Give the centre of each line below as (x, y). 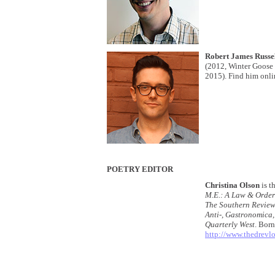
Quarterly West (230, 224)
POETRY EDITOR (140, 169)
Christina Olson (232, 185)
